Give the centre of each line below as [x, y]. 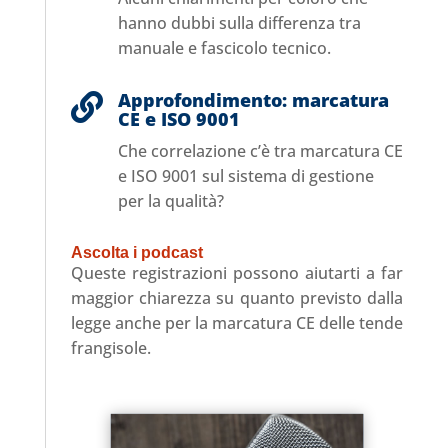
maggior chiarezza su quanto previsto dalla [237, 297]
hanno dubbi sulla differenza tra [239, 22]
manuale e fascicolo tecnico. [224, 47]
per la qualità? [174, 200]
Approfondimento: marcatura [253, 99]
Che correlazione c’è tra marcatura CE [260, 150]
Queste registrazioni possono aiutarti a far [237, 272]
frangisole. [110, 347]
